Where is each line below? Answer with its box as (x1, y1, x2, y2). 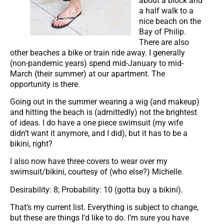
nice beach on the (139, 16, 201, 26)
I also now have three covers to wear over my (10, 156, 167, 166)
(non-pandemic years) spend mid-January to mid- (10, 58, 183, 68)
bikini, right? (10, 138, 54, 148)
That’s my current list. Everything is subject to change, (10, 202, 198, 212)
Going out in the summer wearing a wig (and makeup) (10, 96, 199, 106)
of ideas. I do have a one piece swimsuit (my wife (10, 117, 183, 127)
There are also (139, 37, 189, 47)
